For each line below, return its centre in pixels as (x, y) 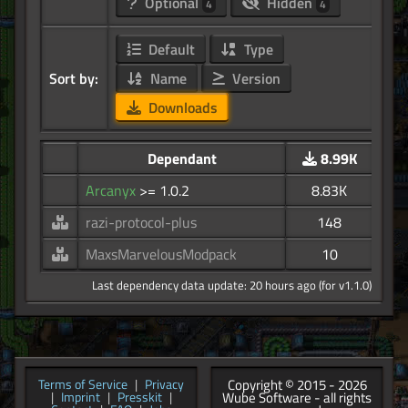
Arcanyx (112, 191)
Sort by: (74, 79)
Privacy (164, 385)
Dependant (182, 159)
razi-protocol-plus (141, 223)
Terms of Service (83, 385)
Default (169, 50)
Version (254, 79)
